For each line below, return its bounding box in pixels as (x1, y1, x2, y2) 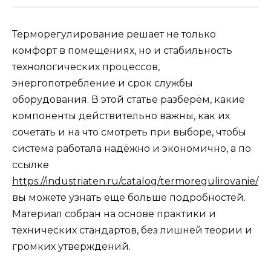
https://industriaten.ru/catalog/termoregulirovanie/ (12, 175, 258, 187)
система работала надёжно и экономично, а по (12, 142, 251, 154)
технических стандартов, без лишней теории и (12, 224, 252, 236)
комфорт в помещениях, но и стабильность (12, 44, 232, 56)
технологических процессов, (12, 60, 160, 73)
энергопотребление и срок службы (12, 77, 193, 89)
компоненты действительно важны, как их (12, 109, 230, 122)
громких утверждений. (12, 240, 131, 252)
